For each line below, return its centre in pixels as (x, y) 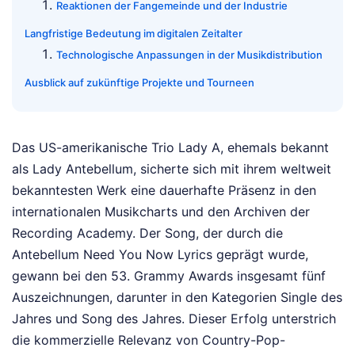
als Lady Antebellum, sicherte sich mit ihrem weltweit (172, 169)
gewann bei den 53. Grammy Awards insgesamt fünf (169, 276)
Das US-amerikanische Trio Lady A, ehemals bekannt (170, 148)
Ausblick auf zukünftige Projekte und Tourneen (139, 83)
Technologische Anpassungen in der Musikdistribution (189, 55)
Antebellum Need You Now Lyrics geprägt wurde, (160, 255)
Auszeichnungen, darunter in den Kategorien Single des (177, 298)
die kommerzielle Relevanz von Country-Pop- (149, 340)
